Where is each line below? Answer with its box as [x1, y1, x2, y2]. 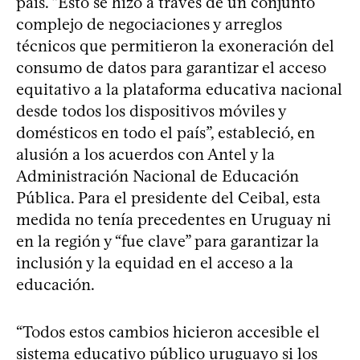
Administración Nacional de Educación [16, 166, 299, 186]
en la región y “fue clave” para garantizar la [16, 231, 319, 251]
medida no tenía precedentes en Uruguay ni [16, 209, 331, 229]
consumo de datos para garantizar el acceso [16, 57, 326, 77]
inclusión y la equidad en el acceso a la [16, 252, 293, 272]
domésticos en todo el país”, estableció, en [16, 122, 315, 142]
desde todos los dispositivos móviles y [16, 100, 286, 121]
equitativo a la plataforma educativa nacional [16, 79, 342, 99]
